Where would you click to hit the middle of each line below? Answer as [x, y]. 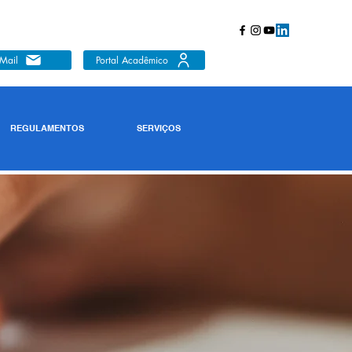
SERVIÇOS [159, 128]
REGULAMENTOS [47, 128]
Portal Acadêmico [132, 60]
